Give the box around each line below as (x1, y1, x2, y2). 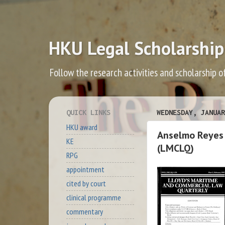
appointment (66, 164, 104, 175)
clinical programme (66, 192, 121, 203)
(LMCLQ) (157, 141, 194, 155)
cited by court (66, 178, 106, 189)
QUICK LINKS (66, 107, 110, 117)
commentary (66, 206, 103, 217)
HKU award (66, 122, 97, 132)
